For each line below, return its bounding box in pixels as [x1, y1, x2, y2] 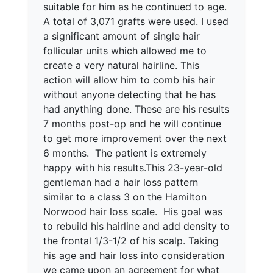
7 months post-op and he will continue [43, 118, 221, 130]
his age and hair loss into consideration [43, 249, 224, 261]
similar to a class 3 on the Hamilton [43, 191, 207, 203]
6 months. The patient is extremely [43, 147, 207, 159]
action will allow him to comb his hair [43, 74, 215, 86]
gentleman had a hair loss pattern [43, 176, 198, 188]
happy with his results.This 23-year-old [43, 161, 222, 174]
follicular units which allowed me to [43, 44, 207, 57]
